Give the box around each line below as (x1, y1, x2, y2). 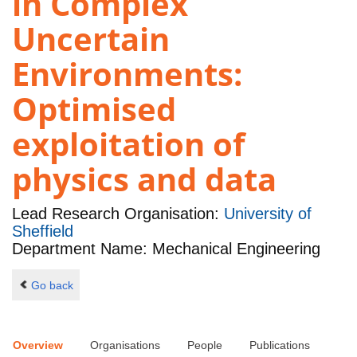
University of (224, 205, 312, 223)
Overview (13, 339, 63, 352)
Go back (30, 278, 73, 292)
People (187, 339, 222, 352)
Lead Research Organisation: (12, 205, 224, 223)
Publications (249, 339, 310, 352)
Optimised (12, 87, 176, 131)
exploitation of (12, 122, 245, 167)
